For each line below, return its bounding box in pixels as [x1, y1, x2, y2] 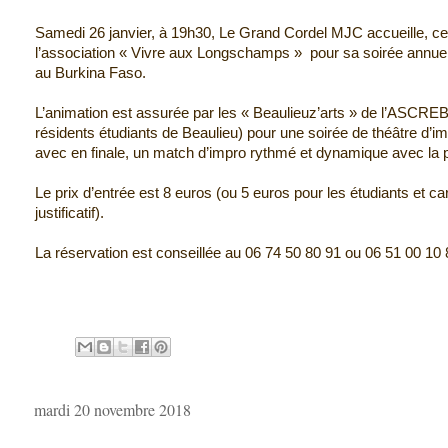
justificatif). [35, 205, 104, 222]
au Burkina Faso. [35, 65, 146, 82]
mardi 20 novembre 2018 [34, 398, 191, 420]
